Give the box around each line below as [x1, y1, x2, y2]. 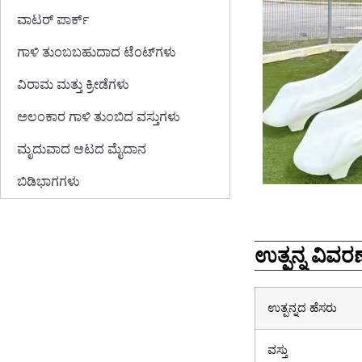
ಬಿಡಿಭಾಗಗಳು [17, 175, 80, 188]
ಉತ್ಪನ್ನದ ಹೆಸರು [267, 301, 337, 314]
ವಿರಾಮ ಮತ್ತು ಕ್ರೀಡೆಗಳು [17, 78, 129, 91]
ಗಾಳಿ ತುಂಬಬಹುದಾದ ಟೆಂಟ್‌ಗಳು [17, 45, 176, 59]
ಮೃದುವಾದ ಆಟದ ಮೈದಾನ [17, 142, 146, 156]
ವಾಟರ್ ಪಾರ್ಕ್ [17, 13, 89, 27]
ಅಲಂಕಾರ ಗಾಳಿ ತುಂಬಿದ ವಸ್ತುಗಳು [17, 110, 180, 124]
